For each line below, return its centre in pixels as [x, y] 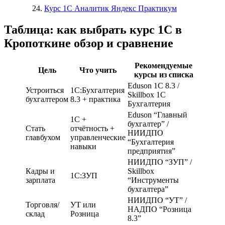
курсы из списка [163, 75]
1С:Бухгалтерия [97, 90]
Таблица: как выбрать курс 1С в [93, 29]
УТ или [83, 205]
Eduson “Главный [157, 115]
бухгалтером [47, 99]
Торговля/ [42, 205]
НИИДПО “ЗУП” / [160, 162]
